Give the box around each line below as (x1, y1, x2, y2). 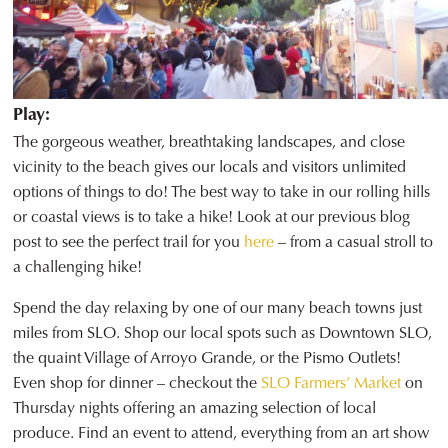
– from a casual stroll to (274, 231, 434, 253)
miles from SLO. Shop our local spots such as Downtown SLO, (13, 322, 433, 344)
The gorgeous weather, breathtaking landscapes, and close (13, 131, 406, 153)
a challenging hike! (13, 256, 143, 278)
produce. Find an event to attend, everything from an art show (13, 422, 430, 444)
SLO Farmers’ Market (261, 372, 402, 394)
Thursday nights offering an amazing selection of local (13, 397, 377, 419)
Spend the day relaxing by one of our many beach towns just (13, 297, 423, 319)
